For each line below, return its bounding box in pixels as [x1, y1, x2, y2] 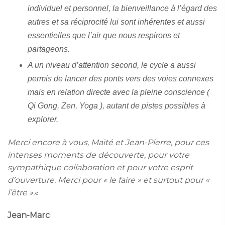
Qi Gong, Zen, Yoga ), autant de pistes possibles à [28, 101, 205, 110]
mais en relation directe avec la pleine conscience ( [28, 87, 209, 96]
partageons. [28, 44, 70, 53]
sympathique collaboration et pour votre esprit [8, 162, 193, 172]
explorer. [28, 115, 58, 124]
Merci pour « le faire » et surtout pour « [58, 175, 209, 185]
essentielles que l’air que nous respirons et [28, 31, 180, 40]
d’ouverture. [8, 175, 56, 185]
